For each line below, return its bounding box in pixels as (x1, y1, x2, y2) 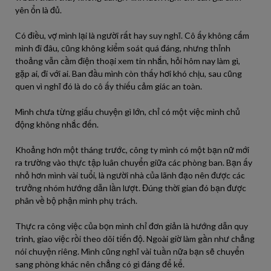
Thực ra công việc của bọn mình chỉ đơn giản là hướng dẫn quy (15, 221, 248, 231)
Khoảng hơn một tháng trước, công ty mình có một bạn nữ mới (15, 145, 249, 155)
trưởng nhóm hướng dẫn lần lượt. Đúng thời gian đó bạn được (15, 183, 246, 193)
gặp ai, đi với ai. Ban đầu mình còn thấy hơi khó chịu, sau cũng (15, 68, 242, 79)
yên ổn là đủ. (15, 5, 62, 15)
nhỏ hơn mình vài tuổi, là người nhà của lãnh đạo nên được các (15, 170, 245, 180)
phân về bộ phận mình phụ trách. (15, 195, 137, 206)
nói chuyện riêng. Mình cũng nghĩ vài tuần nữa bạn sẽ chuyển (15, 246, 244, 256)
